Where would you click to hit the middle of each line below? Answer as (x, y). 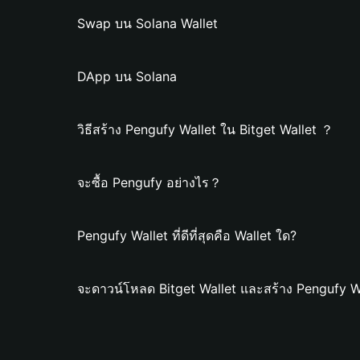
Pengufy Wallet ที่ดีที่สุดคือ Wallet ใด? (187, 235)
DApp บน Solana (127, 76)
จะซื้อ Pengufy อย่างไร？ (149, 182)
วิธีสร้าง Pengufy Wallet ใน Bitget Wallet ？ (205, 129)
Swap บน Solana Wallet (147, 23)
